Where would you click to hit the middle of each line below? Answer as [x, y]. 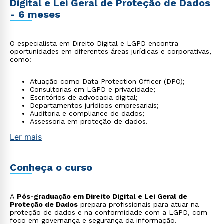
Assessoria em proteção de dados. [89, 121]
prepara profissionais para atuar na [138, 204]
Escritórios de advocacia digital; [84, 97]
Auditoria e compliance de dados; [87, 113]
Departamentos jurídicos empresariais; [94, 105]
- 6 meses [35, 14]
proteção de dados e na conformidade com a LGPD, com [109, 212]
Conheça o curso [51, 167]
